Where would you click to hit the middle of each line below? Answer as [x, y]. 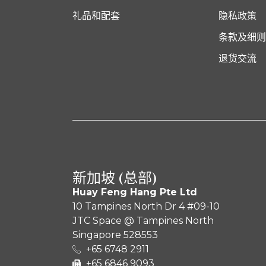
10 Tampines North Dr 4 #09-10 [146, 206]
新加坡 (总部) [115, 178]
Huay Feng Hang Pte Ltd [135, 192]
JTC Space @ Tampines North [143, 220]
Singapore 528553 [115, 235]
